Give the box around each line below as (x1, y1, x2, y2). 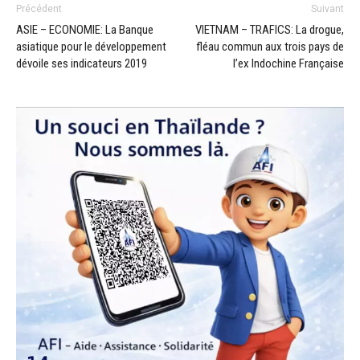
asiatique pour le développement (16, 39, 166, 54)
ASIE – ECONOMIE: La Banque (16, 22, 153, 37)
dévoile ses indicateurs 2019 (16, 55, 147, 71)
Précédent (16, 2, 62, 14)
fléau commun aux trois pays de (196, 39, 344, 54)
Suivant (311, 2, 344, 14)
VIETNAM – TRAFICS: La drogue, (195, 22, 344, 37)
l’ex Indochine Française (233, 55, 344, 71)
